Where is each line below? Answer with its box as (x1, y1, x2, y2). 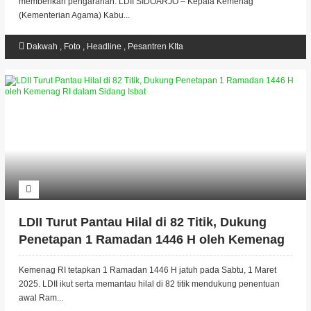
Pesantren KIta (127, 42, 183, 51)
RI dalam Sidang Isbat (18, 250, 149, 264)
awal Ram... (18, 293, 63, 303)
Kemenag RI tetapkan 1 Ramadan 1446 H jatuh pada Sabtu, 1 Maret (18, 265, 276, 275)
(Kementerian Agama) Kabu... (18, 10, 130, 20)
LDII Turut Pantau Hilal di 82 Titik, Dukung (18, 215, 267, 229)
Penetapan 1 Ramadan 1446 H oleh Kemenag (18, 233, 285, 246)
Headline (86, 42, 124, 51)
